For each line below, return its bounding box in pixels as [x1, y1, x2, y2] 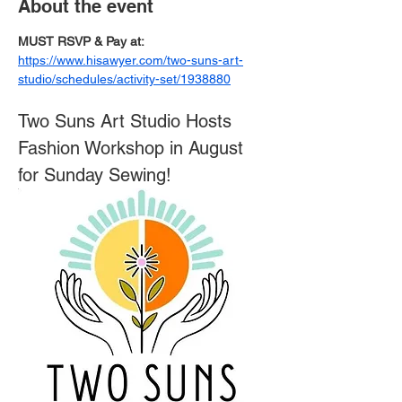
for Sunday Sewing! [18, 164, 171, 186]
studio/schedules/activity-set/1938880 [18, 72, 231, 86]
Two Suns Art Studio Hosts [18, 110, 237, 132]
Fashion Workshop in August [18, 137, 249, 159]
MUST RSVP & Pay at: [18, 34, 147, 48]
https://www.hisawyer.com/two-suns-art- [18, 53, 243, 67]
